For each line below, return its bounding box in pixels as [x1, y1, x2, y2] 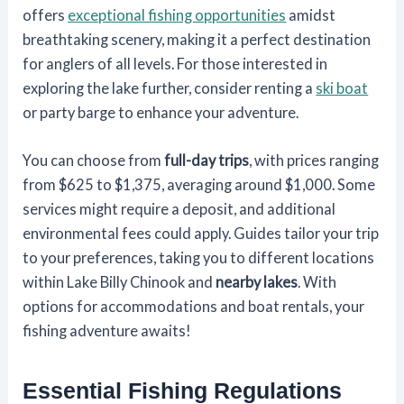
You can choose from [23, 151, 165, 169]
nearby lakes [216, 272, 298, 290]
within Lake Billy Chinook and [23, 272, 216, 290]
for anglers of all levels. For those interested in [23, 54, 328, 72]
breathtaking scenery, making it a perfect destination [23, 30, 372, 48]
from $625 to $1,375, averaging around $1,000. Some [23, 175, 376, 193]
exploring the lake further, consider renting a [23, 78, 317, 96]
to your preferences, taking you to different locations [23, 248, 375, 266]
